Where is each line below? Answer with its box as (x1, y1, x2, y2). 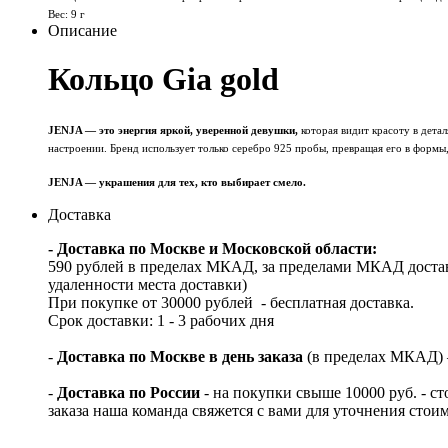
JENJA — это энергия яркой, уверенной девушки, (48, 124, 298, 136)
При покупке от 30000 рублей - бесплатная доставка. (48, 293, 414, 311)
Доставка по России (57, 383, 204, 401)
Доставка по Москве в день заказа (57, 347, 303, 365)
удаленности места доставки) (48, 275, 247, 293)
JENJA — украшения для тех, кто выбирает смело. (48, 176, 306, 188)
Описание (48, 22, 117, 39)
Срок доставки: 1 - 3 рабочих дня (48, 311, 274, 329)
